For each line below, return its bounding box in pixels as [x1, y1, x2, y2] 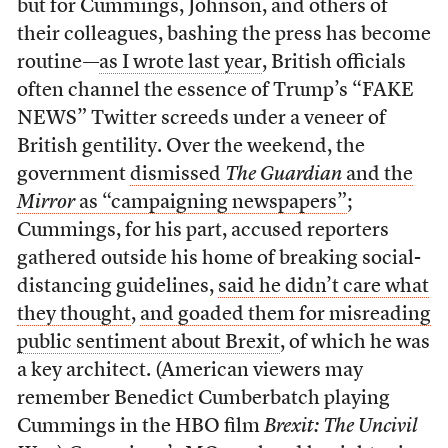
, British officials [261, 53, 406, 74]
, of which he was [279, 333, 430, 354]
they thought [16, 305, 131, 326]
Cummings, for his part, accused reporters [16, 221, 389, 242]
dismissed [129, 165, 225, 186]
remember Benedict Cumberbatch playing [16, 389, 390, 410]
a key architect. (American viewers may [16, 361, 363, 382]
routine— [16, 53, 99, 74]
